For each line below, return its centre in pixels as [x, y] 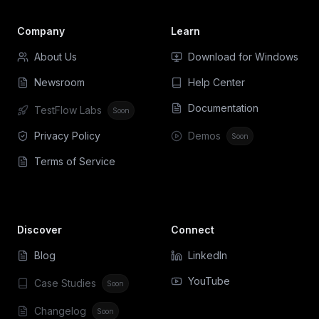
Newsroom [59, 83]
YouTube [209, 281]
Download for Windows [243, 57]
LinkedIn [208, 256]
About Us [56, 57]
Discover [40, 230]
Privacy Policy [67, 136]
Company [41, 31]
